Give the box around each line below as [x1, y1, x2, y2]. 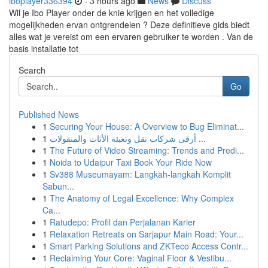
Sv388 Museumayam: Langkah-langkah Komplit [50, 168, 231, 180]
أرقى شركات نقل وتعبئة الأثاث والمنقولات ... [196, 132, 206, 144]
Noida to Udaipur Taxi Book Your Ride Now [50, 156, 212, 168]
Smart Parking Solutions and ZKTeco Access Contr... [50, 240, 248, 252]
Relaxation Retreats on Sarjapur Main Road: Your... [50, 228, 243, 240]
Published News [19, 108, 79, 120]
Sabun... [42, 180, 74, 192]
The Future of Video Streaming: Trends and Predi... [50, 144, 244, 156]
